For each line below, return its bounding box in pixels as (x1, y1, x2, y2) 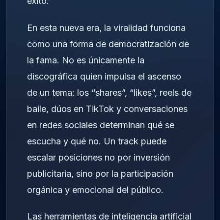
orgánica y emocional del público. (27, 184, 164, 195)
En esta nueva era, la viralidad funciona (27, 22, 186, 33)
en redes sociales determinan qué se (27, 119, 174, 130)
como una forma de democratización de (27, 38, 189, 49)
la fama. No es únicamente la (27, 55, 144, 65)
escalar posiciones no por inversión (27, 152, 170, 163)
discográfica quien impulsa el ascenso (27, 71, 181, 82)
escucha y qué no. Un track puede (27, 136, 166, 146)
